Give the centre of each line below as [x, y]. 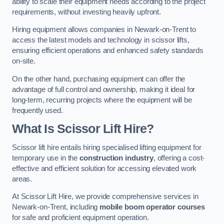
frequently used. [37, 110]
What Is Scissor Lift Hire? [83, 129]
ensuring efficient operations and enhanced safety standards [108, 51]
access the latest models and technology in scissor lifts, [101, 40]
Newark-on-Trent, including [56, 207]
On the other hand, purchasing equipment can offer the [99, 79]
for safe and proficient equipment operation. [80, 218]
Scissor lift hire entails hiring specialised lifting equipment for [107, 147]
